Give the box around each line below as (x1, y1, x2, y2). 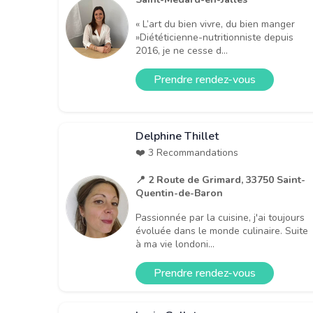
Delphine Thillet (136, 128, 219, 144)
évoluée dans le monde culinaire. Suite (136, 224, 308, 238)
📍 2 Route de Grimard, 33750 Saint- (136, 173, 305, 187)
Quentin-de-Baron (136, 186, 223, 200)
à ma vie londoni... (136, 237, 214, 251)
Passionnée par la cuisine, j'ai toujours (136, 210, 305, 224)
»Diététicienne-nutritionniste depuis (136, 30, 293, 44)
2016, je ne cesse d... (136, 43, 228, 57)
